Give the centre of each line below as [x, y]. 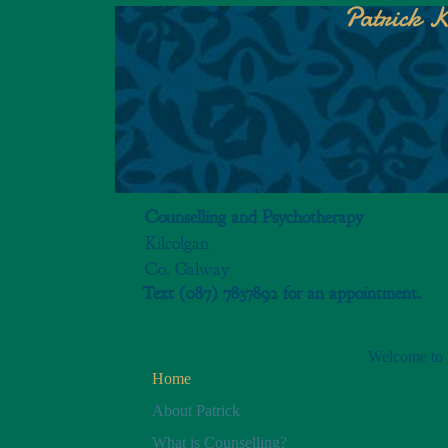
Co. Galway [187, 269]
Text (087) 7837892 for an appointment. [284, 293]
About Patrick [196, 411]
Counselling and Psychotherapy [254, 217]
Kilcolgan [177, 243]
